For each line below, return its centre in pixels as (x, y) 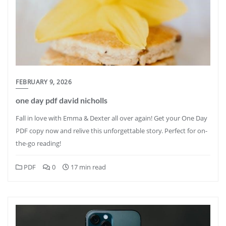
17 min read (88, 167)
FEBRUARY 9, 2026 (44, 82)
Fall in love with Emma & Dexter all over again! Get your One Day (111, 118)
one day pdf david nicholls (62, 100)
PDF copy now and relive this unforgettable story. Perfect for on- (111, 131)
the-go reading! (38, 143)
